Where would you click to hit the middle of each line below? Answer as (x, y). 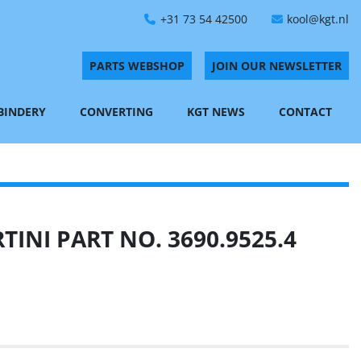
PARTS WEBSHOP (137, 66)
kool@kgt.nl (318, 19)
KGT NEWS (220, 112)
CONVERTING (120, 112)
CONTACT (309, 112)
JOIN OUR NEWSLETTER (277, 66)
